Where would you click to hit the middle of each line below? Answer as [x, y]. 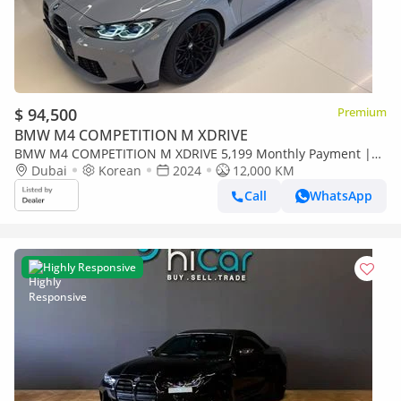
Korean [120, 170]
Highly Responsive [90, 267]
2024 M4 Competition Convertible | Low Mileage [159, 170]
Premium [362, 111]
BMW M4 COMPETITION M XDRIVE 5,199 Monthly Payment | [193, 153]
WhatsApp [341, 196]
